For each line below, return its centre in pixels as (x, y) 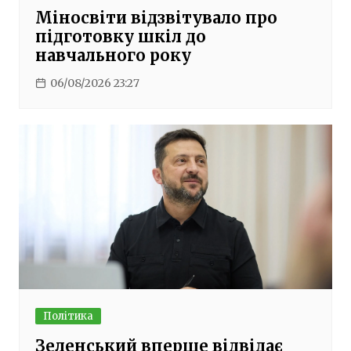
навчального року (113, 56)
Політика (68, 316)
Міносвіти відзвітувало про (156, 18)
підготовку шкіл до (120, 37)
